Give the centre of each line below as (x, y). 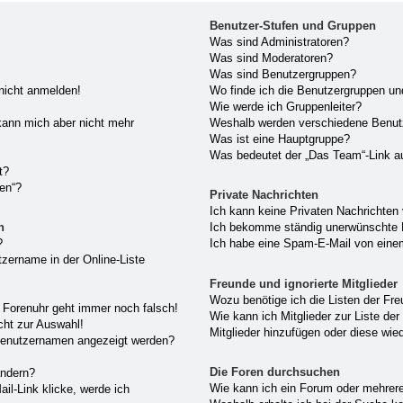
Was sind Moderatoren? (272, 58)
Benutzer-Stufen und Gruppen (293, 25)
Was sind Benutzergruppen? (283, 74)
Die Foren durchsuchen (275, 372)
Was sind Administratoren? (280, 41)
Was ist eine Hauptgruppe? (280, 139)
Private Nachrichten (264, 195)
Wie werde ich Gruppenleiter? (286, 106)
